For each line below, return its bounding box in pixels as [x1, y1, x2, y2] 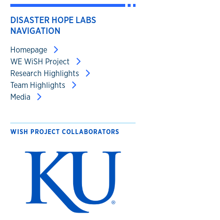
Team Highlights [10, 80, 67, 90]
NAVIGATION [10, 25, 60, 36]
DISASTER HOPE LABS [10, 14, 96, 26]
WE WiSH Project [10, 56, 72, 67]
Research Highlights [10, 68, 81, 79]
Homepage [10, 45, 49, 55]
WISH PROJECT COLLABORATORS [10, 128, 119, 136]
